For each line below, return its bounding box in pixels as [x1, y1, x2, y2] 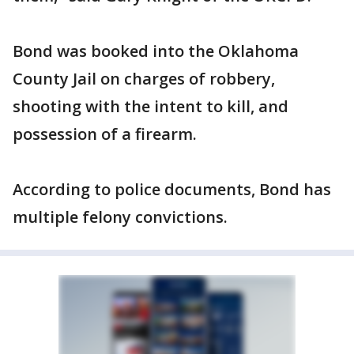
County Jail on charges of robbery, [13, 68, 275, 89]
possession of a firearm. [13, 123, 197, 145]
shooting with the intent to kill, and [13, 96, 288, 117]
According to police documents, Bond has [13, 179, 331, 200]
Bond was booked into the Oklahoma [13, 40, 299, 62]
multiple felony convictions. [13, 206, 228, 228]
